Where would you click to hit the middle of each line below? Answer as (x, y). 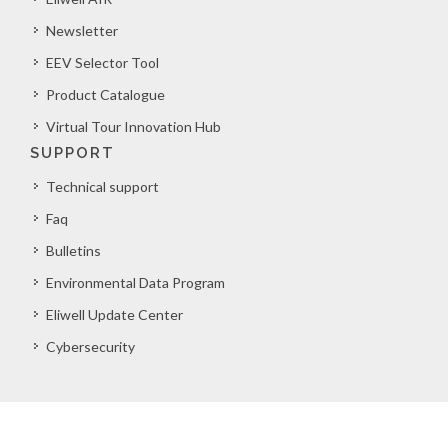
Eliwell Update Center (114, 314)
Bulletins (73, 250)
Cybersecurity (90, 346)
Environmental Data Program (135, 282)
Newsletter (82, 30)
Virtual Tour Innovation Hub (133, 126)
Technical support (102, 186)
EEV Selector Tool (102, 62)
